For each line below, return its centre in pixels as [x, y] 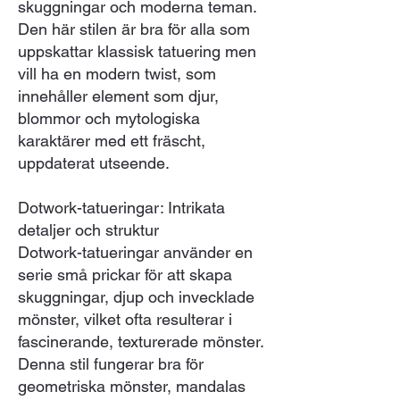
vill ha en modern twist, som [117, 73]
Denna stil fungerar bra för [111, 363]
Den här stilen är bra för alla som [134, 29]
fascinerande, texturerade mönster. [141, 341]
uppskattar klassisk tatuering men [137, 51]
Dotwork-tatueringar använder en [135, 252]
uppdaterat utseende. [94, 162]
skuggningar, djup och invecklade [136, 296]
